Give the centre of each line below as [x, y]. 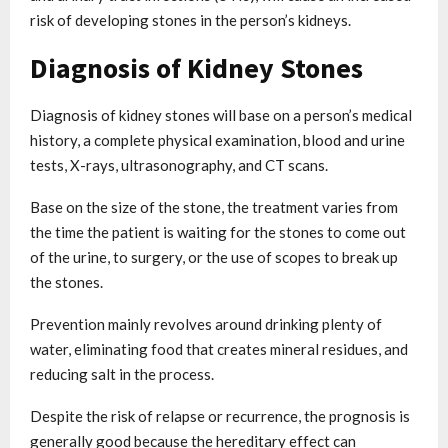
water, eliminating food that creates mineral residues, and [219, 348]
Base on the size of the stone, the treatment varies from [214, 206]
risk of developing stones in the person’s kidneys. [190, 19]
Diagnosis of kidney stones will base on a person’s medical [221, 114]
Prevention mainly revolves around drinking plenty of [206, 323]
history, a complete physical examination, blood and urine [217, 139]
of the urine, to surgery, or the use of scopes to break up [214, 256]
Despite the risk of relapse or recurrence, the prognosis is [220, 415]
